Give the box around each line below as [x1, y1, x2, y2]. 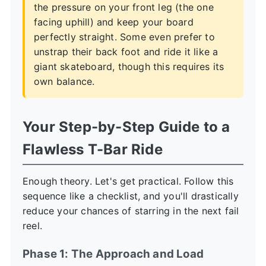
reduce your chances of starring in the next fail [23, 204, 239, 217]
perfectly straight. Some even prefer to [34, 30, 215, 43]
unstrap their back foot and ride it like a [34, 45, 218, 58]
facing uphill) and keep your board [34, 15, 194, 28]
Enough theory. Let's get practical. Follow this [23, 175, 234, 187]
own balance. [34, 75, 95, 87]
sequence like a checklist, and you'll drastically [23, 189, 239, 202]
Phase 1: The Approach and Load [23, 246, 204, 261]
